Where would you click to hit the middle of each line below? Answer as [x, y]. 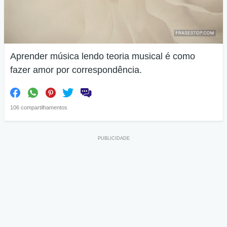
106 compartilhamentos [39, 107]
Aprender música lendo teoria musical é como [103, 56]
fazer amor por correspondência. [76, 70]
